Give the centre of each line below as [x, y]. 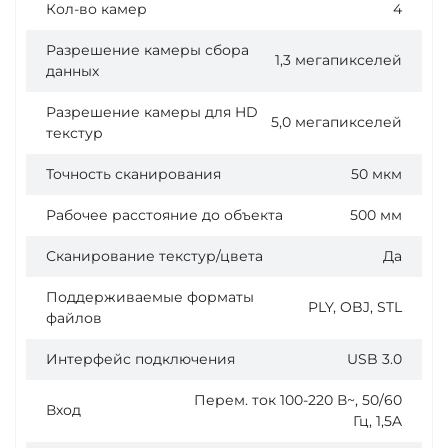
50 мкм [376, 173]
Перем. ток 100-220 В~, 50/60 [298, 399]
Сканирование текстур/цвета [154, 255]
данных [72, 70]
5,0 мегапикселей [336, 122]
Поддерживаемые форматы [150, 296]
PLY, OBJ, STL [355, 307]
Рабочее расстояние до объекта [164, 214]
